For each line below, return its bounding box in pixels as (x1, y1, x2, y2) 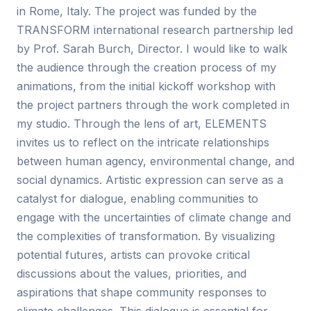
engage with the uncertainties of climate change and (17, 210, 291, 224)
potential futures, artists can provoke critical (17, 248, 250, 262)
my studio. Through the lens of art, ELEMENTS (17, 117, 267, 131)
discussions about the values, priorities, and (17, 267, 246, 280)
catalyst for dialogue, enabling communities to (17, 192, 258, 205)
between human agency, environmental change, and (17, 154, 294, 168)
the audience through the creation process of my (17, 60, 276, 74)
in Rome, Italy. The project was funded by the (17, 4, 257, 18)
